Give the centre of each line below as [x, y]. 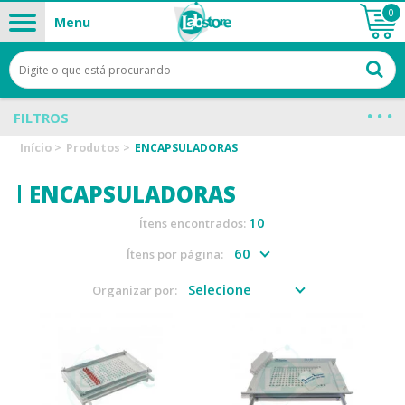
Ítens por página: [175, 254]
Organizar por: [134, 290]
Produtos [94, 148]
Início [36, 148]
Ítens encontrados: [194, 223]
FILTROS [41, 118]
